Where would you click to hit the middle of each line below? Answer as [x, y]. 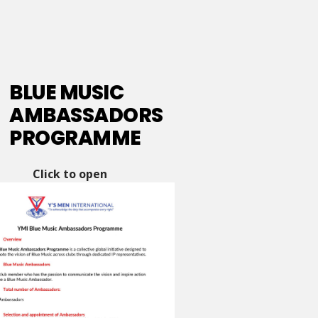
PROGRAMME [75, 138]
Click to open [70, 174]
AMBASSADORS [86, 116]
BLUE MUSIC [67, 93]
